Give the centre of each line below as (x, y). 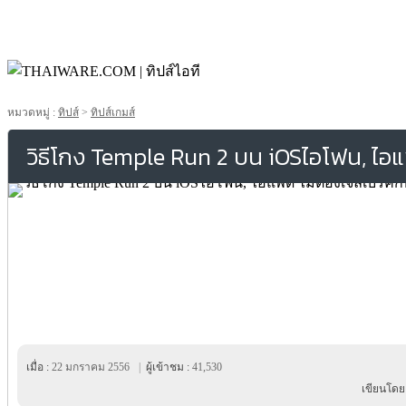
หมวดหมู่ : (33, 112)
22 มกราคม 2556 (91, 367)
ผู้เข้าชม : (166, 367)
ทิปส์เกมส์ (113, 112)
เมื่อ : (39, 367)
